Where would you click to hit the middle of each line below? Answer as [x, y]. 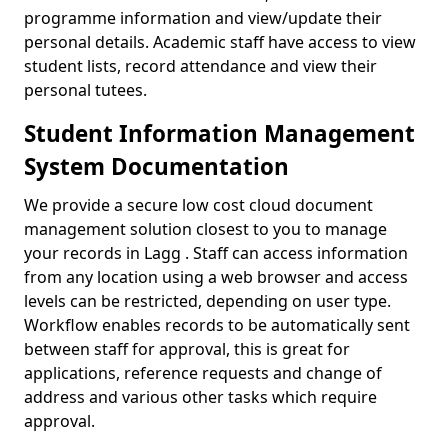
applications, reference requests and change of [203, 373]
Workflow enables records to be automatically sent [217, 325]
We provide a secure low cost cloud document [198, 205]
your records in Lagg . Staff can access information [216, 253]
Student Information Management [219, 133]
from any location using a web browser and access [216, 277]
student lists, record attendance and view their [200, 66]
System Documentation [156, 166]
